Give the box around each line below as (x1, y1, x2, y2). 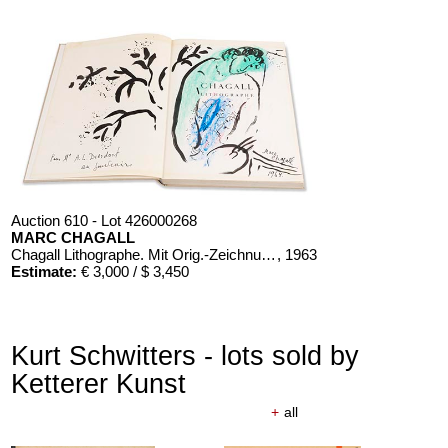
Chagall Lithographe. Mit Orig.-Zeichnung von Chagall (261, 246, 277, 264)
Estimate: (11, 263, 78, 281)
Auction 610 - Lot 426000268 (11, 212, 198, 230)
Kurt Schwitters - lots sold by (11, 340, 360, 372)
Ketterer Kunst (11, 368, 187, 400)
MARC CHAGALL (11, 229, 136, 247)
